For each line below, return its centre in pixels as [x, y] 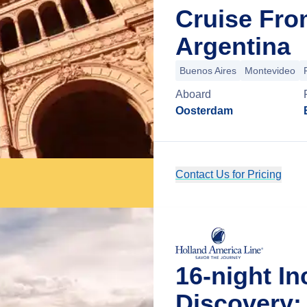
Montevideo [270, 71]
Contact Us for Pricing [229, 174]
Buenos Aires [208, 71]
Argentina [233, 46]
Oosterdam [204, 111]
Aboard [193, 94]
